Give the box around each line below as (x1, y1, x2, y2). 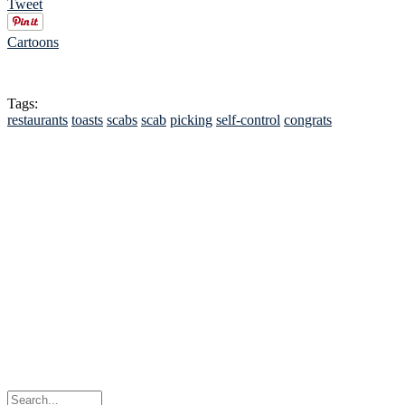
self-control (216, 111, 280, 127)
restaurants (7, 111, 68, 127)
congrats (284, 111, 332, 127)
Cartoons (7, 33, 59, 50)
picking (170, 111, 212, 127)
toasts (71, 111, 103, 127)
